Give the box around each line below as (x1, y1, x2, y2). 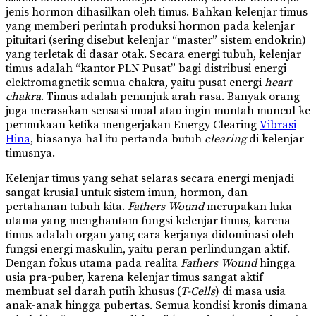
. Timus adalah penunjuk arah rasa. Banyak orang (41, 90, 300, 104)
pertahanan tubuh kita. (6, 200, 128, 214)
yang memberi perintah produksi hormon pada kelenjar (6, 19, 295, 34)
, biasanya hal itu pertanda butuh (30, 132, 205, 147)
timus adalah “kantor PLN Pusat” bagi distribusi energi (6, 61, 286, 76)
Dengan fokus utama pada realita (6, 256, 181, 271)
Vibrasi (260, 118, 296, 133)
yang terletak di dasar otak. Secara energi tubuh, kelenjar (6, 47, 301, 62)
